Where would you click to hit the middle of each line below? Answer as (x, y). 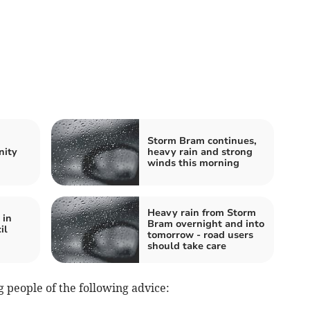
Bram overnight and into (206, 224)
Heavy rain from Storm (202, 213)
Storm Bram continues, (202, 141)
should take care (187, 246)
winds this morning (193, 163)
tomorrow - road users (200, 235)
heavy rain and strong (200, 152)
